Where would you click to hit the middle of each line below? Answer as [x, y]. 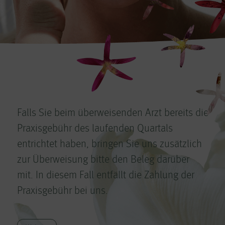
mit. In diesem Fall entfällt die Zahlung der [106, 175]
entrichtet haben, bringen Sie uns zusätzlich [109, 144]
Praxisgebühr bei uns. [63, 191]
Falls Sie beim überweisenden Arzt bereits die [113, 113]
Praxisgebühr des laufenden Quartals [95, 129]
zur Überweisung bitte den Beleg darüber [103, 160]
